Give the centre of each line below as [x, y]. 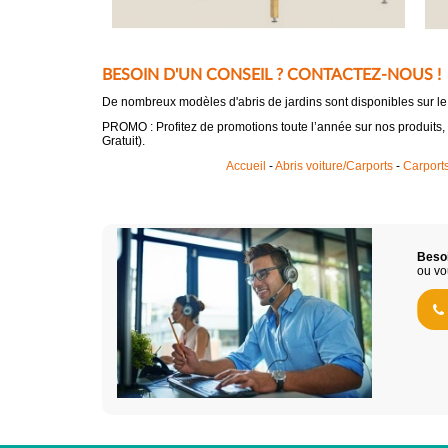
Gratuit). [123, 141]
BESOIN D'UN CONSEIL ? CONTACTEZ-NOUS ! [271, 75]
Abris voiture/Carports [333, 166]
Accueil [245, 166]
